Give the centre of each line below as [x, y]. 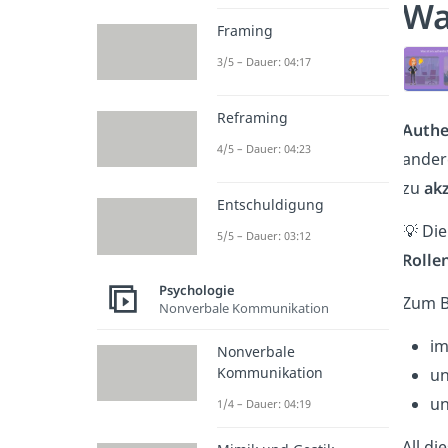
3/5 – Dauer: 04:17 [264, 61]
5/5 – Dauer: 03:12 [264, 236]
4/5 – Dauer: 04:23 [264, 149]
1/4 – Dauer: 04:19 [264, 403]
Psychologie [197, 290]
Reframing [252, 118]
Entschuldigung [270, 205]
